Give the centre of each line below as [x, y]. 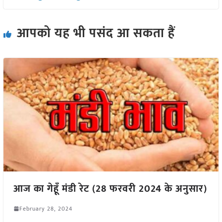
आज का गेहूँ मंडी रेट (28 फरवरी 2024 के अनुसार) [110, 189]
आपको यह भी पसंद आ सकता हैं [96, 34]
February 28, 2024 [46, 208]
